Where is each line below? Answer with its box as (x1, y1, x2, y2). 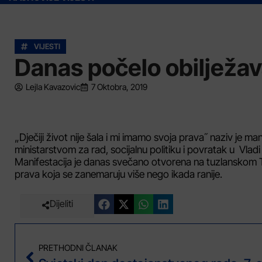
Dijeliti (50, 198, 73, 210)
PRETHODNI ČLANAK (39, 243, 118, 253)
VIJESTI (34, 42, 60, 51)
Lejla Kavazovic (26, 82, 80, 92)
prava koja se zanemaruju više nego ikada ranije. (15, 168, 222, 180)
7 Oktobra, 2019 (91, 82, 147, 92)
